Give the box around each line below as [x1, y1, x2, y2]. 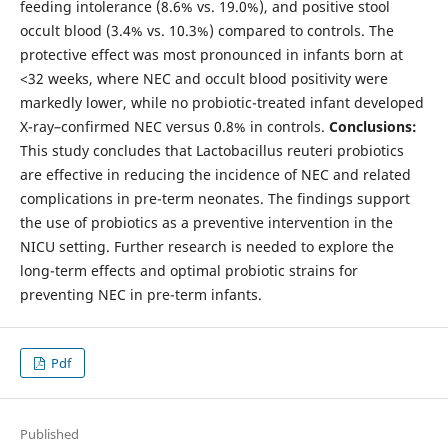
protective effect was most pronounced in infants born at [19, 44, 403, 64]
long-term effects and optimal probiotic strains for [19, 260, 358, 280]
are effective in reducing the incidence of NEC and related [19, 164, 411, 184]
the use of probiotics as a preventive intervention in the [19, 212, 393, 232]
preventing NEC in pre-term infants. [19, 284, 262, 304]
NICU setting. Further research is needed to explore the [19, 236, 394, 256]
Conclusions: [328, 116, 417, 136]
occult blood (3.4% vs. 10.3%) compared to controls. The [19, 20, 394, 40]
